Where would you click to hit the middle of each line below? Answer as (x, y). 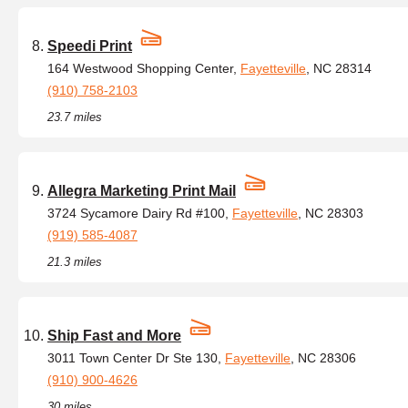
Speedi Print (90, 46)
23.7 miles (75, 117)
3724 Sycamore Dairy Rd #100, (140, 213)
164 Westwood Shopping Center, (144, 68)
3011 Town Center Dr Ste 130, (136, 358)
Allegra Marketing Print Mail (142, 191)
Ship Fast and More (114, 336)
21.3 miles (75, 262)
